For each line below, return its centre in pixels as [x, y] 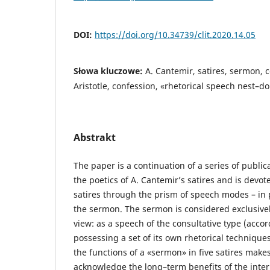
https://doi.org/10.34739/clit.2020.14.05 [175, 35]
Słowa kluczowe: [109, 71]
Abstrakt [95, 138]
